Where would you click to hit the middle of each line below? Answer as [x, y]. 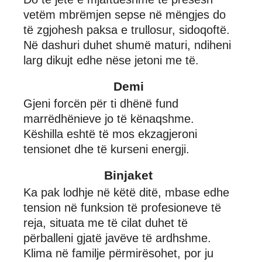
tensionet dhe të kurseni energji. [106, 149]
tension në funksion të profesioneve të [122, 207]
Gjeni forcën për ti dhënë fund [101, 103]
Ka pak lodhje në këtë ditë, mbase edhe [126, 192]
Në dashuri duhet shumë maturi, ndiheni [127, 45]
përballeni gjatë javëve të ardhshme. [117, 238]
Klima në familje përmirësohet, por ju [118, 253]
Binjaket [128, 175]
